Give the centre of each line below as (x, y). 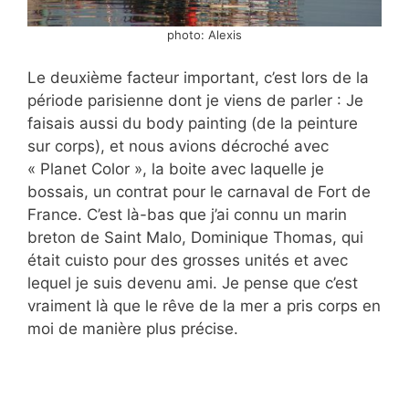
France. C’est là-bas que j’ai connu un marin (187, 215)
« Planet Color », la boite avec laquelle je (176, 169)
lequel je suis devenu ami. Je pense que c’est (193, 283)
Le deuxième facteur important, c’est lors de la (198, 78)
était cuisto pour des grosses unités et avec (188, 261)
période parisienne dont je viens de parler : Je (195, 101)
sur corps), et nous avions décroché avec (178, 147)
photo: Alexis (204, 34)
